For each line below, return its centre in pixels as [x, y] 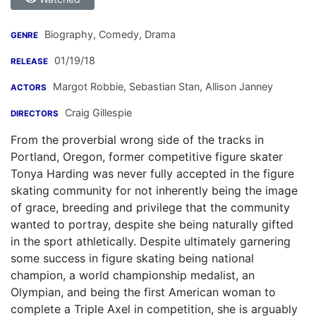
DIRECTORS [35, 114]
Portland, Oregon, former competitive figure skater [147, 157]
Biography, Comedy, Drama [109, 35]
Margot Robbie [88, 87]
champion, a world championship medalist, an [133, 275]
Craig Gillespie [98, 113]
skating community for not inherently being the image [154, 191]
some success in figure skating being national [132, 259]
